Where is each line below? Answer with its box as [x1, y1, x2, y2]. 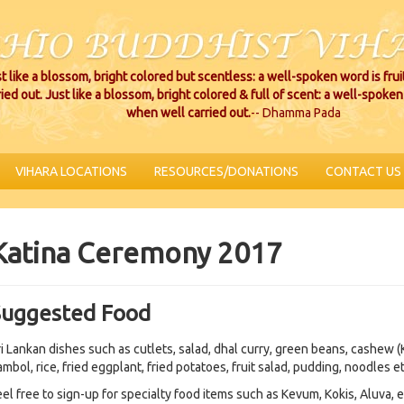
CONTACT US [326, 164, 401, 179]
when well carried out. [126, 106, 251, 120]
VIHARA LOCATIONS [15, 164, 127, 179]
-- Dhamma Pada [251, 106, 341, 120]
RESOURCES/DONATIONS [154, 164, 298, 179]
